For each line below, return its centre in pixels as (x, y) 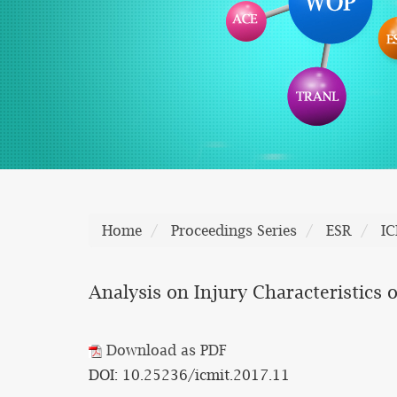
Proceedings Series (234, 230)
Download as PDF (164, 350)
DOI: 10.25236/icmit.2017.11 (189, 375)
